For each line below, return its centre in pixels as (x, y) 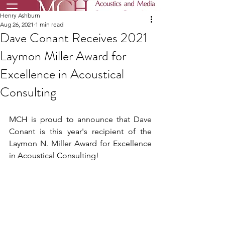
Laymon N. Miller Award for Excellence (80, 143)
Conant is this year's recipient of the (80, 131)
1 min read (49, 24)
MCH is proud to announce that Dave (80, 119)
